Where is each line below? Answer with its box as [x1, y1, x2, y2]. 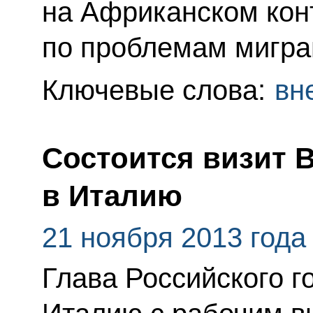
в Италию [41, 179, 182, 212]
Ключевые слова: [41, 74, 273, 105]
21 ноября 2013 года [41, 221, 306, 253]
